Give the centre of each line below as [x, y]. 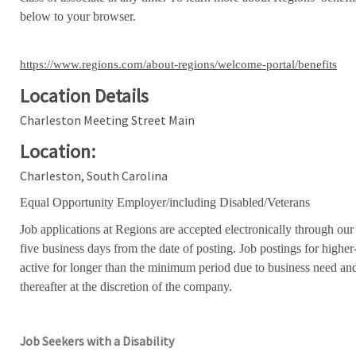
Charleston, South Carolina [93, 175]
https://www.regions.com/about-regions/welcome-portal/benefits [178, 64]
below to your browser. [77, 16]
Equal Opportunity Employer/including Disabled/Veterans [164, 202]
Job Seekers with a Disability [97, 341]
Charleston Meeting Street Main [107, 120]
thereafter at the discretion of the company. [126, 286]
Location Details [84, 95]
